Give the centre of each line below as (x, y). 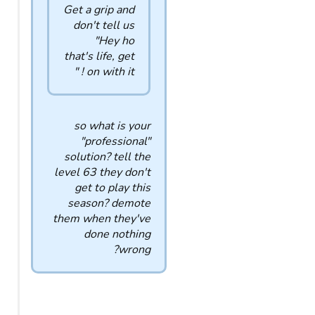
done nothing (117, 234)
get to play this (112, 188)
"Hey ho (114, 41)
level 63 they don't (102, 172)
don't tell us (104, 25)
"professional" (115, 141)
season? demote (109, 203)
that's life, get (99, 56)
